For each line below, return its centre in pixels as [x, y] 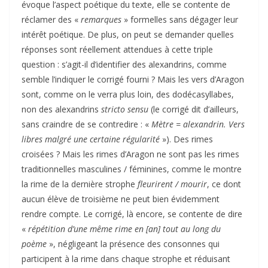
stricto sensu [126, 109]
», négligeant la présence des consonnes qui [133, 243]
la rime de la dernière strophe [80, 184]
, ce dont [224, 184]
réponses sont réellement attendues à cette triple [117, 49]
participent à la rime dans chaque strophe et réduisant [126, 258]
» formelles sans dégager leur [180, 19]
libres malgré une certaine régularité [91, 139]
